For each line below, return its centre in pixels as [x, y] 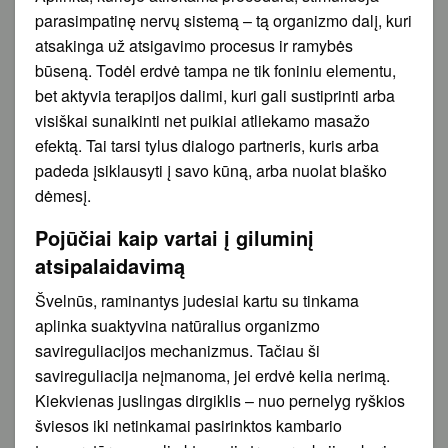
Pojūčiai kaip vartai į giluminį [174, 237]
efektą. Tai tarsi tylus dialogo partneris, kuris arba [207, 145]
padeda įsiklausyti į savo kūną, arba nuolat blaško [211, 170]
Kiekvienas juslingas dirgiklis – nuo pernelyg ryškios [220, 400]
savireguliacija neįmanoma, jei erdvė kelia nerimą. [212, 375]
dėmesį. [63, 195]
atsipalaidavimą [110, 265]
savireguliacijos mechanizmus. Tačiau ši [177, 350]
